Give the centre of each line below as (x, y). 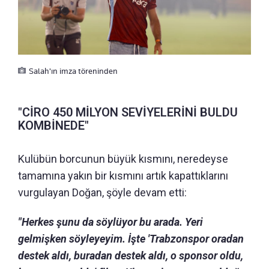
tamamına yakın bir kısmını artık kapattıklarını (123, 175)
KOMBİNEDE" (53, 125)
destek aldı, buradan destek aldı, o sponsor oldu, (131, 255)
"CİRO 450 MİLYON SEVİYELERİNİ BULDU (128, 112)
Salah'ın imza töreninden (73, 71)
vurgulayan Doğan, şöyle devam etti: (102, 192)
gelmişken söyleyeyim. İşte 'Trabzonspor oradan (131, 238)
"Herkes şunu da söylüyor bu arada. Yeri (110, 222)
